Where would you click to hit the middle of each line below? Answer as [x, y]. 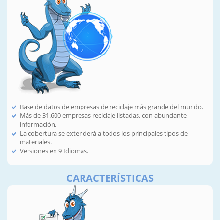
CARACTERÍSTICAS [110, 178]
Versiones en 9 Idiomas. [54, 151]
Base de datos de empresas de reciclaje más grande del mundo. [111, 107]
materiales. [36, 142]
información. [38, 124]
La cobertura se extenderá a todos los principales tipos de [104, 133]
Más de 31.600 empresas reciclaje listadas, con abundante [103, 116]
